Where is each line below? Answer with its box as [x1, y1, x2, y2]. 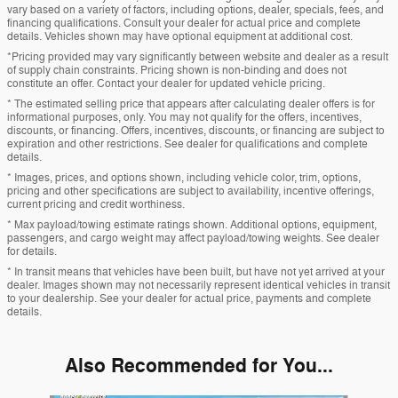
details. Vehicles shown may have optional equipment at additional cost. [7, 29, 353, 44]
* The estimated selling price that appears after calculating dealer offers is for [7, 97, 375, 112]
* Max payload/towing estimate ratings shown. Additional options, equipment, [7, 218, 377, 233]
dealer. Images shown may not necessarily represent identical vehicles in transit [7, 278, 390, 293]
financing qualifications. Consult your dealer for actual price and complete [7, 16, 361, 31]
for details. [7, 244, 57, 259]
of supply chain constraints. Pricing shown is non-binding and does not [7, 63, 346, 78]
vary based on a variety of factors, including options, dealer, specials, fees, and [7, 3, 384, 18]
